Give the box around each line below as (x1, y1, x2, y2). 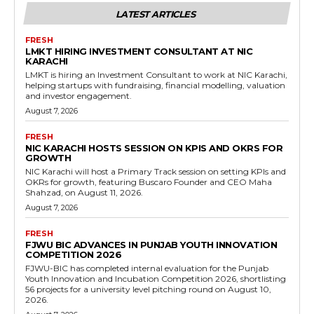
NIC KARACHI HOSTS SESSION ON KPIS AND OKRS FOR (25, 142, 282, 154)
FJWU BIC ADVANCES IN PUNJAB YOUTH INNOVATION (25, 239, 277, 251)
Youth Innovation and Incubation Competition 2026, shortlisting (25, 273, 286, 285)
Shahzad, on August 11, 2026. (25, 187, 143, 198)
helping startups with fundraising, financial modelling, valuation (25, 80, 285, 91)
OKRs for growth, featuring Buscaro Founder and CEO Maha (25, 177, 272, 188)
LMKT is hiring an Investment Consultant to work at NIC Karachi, (25, 69, 287, 81)
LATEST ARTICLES (115, 8, 196, 20)
